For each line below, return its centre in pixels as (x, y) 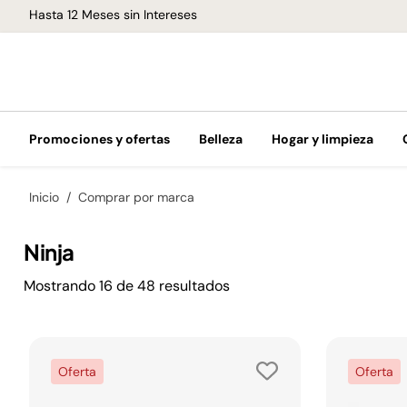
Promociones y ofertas (99, 139)
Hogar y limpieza (323, 139)
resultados (194, 286)
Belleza (221, 139)
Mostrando (60, 286)
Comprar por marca (136, 197)
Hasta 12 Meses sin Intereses (113, 14)
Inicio (44, 197)
